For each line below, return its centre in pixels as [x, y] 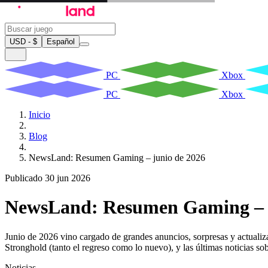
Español [61, 41]
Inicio [39, 114]
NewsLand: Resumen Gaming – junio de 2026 [117, 157]
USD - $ [23, 41]
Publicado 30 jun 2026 [48, 178]
